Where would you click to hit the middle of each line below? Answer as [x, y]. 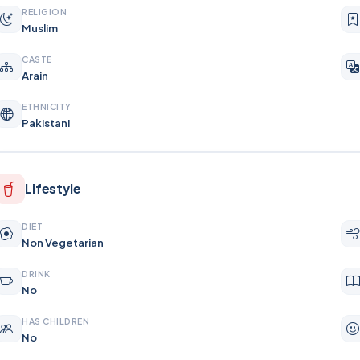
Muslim [40, 28]
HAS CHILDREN [56, 321]
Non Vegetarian [63, 242]
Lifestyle [53, 188]
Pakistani [46, 123]
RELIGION [45, 12]
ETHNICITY [47, 106]
